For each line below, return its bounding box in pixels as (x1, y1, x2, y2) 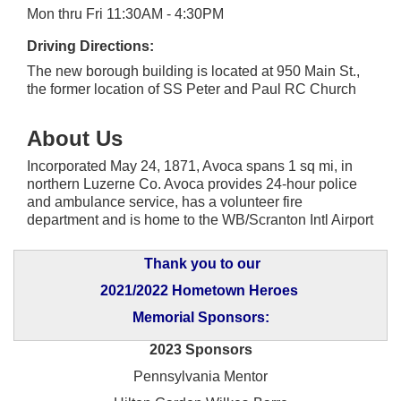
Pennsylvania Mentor (133, 368, 268, 384)
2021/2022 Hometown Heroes (99, 282, 302, 298)
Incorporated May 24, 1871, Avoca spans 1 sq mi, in (27, 158, 353, 174)
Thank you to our (144, 255, 260, 271)
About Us (27, 125, 123, 150)
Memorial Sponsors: (132, 309, 269, 325)
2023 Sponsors (149, 341, 252, 357)
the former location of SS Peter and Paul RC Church (27, 81, 356, 97)
